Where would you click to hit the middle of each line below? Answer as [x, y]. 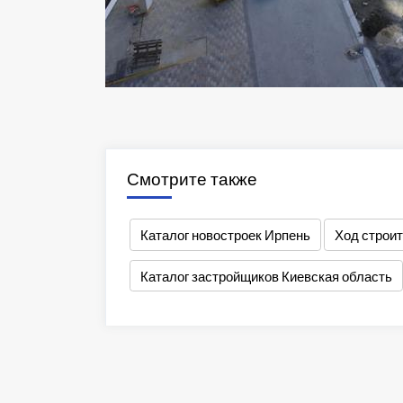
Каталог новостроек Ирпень [225, 234]
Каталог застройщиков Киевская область [266, 276]
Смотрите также [192, 179]
